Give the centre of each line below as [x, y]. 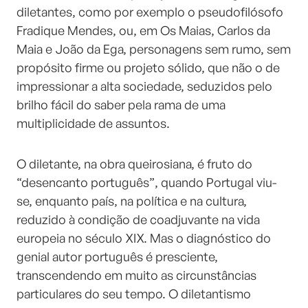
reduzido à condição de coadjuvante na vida [138, 220]
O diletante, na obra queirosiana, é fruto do [134, 164]
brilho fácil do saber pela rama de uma [121, 105]
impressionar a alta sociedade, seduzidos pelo [144, 86]
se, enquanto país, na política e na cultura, [132, 201]
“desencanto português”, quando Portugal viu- [146, 183]
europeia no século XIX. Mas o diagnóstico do [144, 238]
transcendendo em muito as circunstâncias [136, 275]
